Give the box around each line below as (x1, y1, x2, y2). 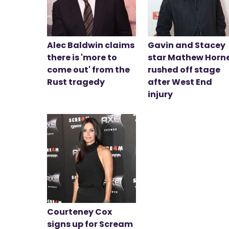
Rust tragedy (47, 76, 105, 88)
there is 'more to (47, 51, 117, 63)
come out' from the (47, 63, 130, 76)
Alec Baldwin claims (47, 39, 134, 51)
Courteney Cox (47, 206, 112, 218)
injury (148, 88, 173, 100)
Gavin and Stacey (148, 39, 226, 51)
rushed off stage (148, 63, 221, 76)
